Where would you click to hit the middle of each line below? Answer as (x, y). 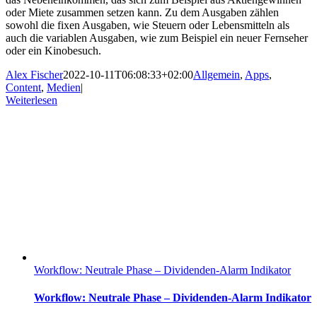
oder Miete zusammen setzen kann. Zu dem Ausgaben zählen (142, 13)
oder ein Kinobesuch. (53, 51)
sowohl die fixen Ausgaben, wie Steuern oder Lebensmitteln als (148, 25)
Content (23, 88)
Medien (64, 88)
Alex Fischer (34, 75)
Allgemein (217, 75)
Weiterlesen (31, 100)
